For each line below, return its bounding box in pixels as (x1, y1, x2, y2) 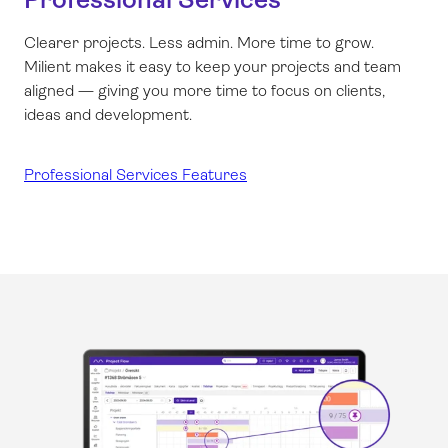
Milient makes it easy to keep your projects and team (24, 57, 401, 77)
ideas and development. (24, 105, 192, 125)
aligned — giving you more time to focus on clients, (24, 81, 385, 101)
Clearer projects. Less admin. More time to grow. (24, 33, 374, 53)
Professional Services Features (24, 165, 247, 185)
